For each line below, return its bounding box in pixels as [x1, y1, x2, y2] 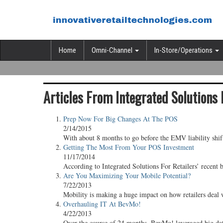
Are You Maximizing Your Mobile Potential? [63, 171, 191, 180]
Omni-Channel [92, 46, 134, 55]
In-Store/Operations [154, 46, 214, 55]
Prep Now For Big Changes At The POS [63, 114, 178, 123]
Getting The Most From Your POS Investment [63, 142, 194, 152]
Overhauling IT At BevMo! [63, 199, 141, 209]
